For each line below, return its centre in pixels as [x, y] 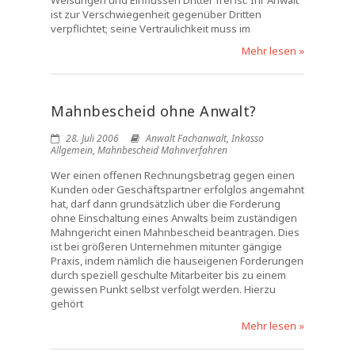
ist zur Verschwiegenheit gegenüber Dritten [156, 14]
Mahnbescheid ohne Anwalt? [154, 111]
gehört [67, 303]
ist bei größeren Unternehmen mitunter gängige [166, 246]
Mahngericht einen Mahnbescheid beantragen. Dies [175, 232]
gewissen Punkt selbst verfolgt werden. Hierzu [163, 289]
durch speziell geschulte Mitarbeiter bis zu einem [168, 275]
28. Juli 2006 [91, 138]
